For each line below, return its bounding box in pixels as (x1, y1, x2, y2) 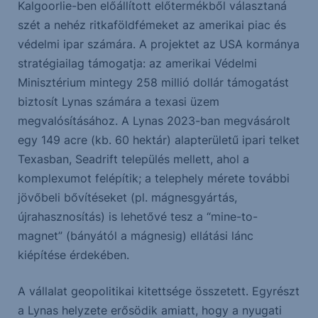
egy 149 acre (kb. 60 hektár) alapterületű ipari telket (17, 133, 300, 148)
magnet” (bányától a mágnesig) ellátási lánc (17, 229, 253, 243)
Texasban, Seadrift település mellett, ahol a (17, 152, 249, 167)
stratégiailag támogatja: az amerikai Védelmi (17, 56, 257, 71)
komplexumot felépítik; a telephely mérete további (17, 171, 290, 186)
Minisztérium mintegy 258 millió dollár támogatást (17, 75, 289, 90)
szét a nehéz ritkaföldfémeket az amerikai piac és (17, 18, 286, 33)
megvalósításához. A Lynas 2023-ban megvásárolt (17, 114, 290, 128)
